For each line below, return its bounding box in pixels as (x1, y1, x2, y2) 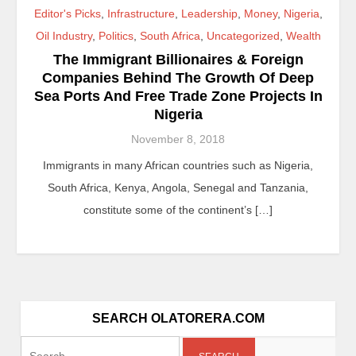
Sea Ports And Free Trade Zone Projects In (33, 88, 323, 104)
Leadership (180, 7, 238, 20)
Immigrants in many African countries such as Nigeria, (43, 159, 313, 172)
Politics (98, 29, 133, 42)
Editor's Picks (33, 7, 101, 20)
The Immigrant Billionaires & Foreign (52, 52, 304, 68)
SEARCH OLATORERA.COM (91, 311, 265, 325)
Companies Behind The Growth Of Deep (42, 70, 314, 86)
